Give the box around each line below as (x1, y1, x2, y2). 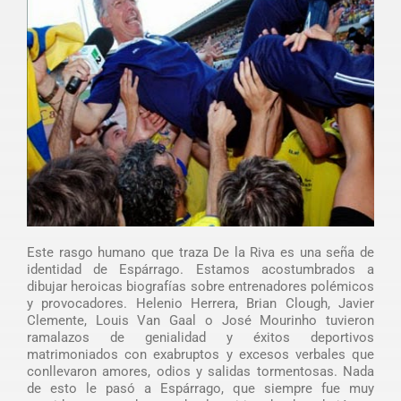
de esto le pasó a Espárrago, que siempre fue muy (26, 380, 375, 397)
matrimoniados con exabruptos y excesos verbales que (26, 346, 375, 363)
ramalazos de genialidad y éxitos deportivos (26, 328, 375, 346)
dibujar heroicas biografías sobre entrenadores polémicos (26, 277, 375, 294)
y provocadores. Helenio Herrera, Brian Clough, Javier (26, 294, 375, 311)
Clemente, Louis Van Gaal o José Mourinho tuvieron (26, 311, 375, 328)
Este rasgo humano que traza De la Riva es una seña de (26, 243, 375, 260)
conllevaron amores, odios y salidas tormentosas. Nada (26, 363, 375, 380)
